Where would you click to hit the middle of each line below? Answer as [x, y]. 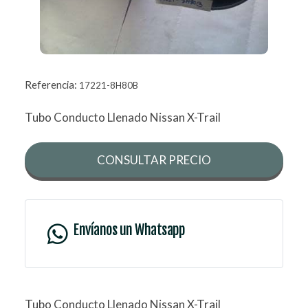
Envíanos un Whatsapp [129, 230]
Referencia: [52, 85]
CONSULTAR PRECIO [154, 160]
